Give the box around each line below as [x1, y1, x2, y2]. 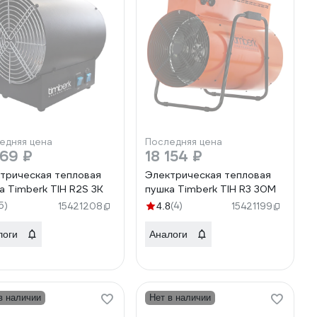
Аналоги [149, 229, 188, 240]
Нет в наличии [149, 292, 211, 303]
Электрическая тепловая [145, 168, 271, 181]
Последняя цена [145, 136, 222, 148]
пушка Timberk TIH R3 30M [145, 183, 276, 195]
